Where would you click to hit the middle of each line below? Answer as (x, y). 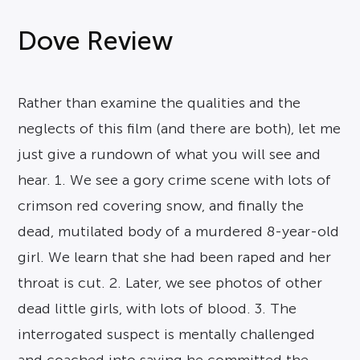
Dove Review (96, 41)
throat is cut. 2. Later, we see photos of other (170, 283)
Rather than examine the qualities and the (160, 103)
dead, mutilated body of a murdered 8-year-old (179, 232)
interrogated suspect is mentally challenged (167, 335)
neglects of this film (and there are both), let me (180, 129)
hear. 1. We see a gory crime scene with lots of (175, 180)
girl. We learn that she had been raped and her (175, 258)
